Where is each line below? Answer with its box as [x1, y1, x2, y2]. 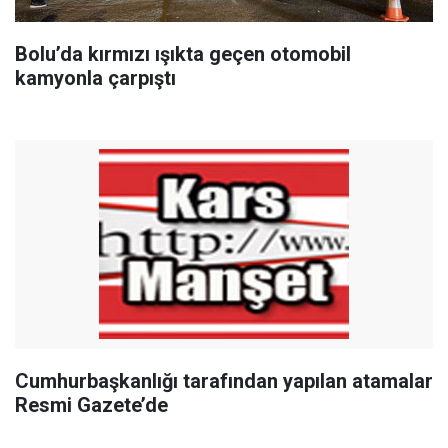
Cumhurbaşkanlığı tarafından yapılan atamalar [15, 368, 433, 393]
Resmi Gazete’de [15, 392, 168, 417]
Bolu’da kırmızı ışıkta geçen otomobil [15, 41, 351, 66]
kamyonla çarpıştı [15, 65, 176, 90]
